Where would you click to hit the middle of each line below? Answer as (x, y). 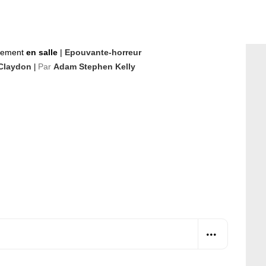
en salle (43, 52)
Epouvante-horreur (103, 52)
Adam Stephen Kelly (94, 66)
